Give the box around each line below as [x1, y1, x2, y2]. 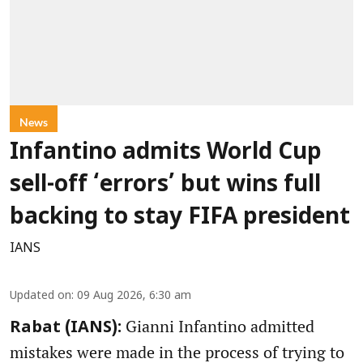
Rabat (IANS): [10, 318, 122, 339]
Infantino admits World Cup [10, 139, 322, 168]
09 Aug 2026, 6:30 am [77, 289, 191, 304]
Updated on [10, 289, 71, 304]
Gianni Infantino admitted [122, 315, 314, 338]
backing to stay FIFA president [10, 204, 350, 233]
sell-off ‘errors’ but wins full [10, 172, 321, 200]
